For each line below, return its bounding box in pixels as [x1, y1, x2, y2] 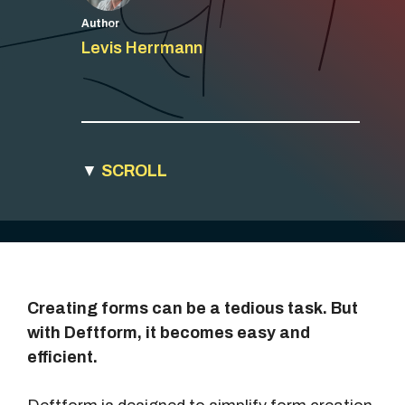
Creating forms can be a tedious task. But [27, 299, 358, 317]
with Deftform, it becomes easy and [27, 324, 310, 342]
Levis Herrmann [81, 39, 202, 57]
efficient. [27, 348, 98, 366]
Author [81, 17, 119, 30]
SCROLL [101, 162, 167, 180]
